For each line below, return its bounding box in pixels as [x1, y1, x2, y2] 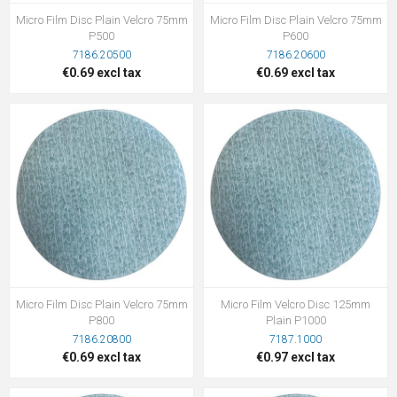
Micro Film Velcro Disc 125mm [221, 297, 370, 311]
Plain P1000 [265, 313, 326, 327]
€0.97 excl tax [256, 349, 335, 364]
